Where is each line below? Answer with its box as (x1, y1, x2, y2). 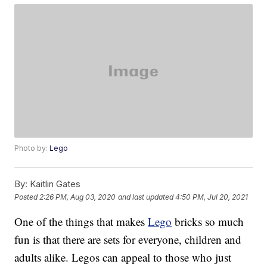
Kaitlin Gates (27, 178, 81, 190)
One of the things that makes (14, 214, 148, 229)
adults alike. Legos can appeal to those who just (14, 250, 232, 265)
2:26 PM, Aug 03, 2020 (39, 192, 116, 201)
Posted (14, 192, 40, 201)
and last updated (118, 192, 174, 201)
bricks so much (172, 214, 244, 229)
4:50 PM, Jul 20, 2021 (175, 192, 249, 201)
